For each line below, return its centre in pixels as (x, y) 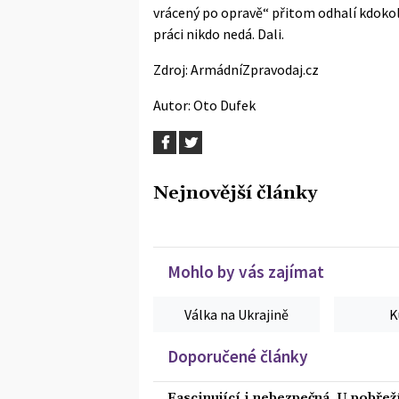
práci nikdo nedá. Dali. (219, 33)
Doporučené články (238, 356)
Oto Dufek (224, 105)
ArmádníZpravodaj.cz (255, 69)
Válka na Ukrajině (237, 314)
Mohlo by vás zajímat (246, 271)
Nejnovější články (235, 193)
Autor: (173, 105)
